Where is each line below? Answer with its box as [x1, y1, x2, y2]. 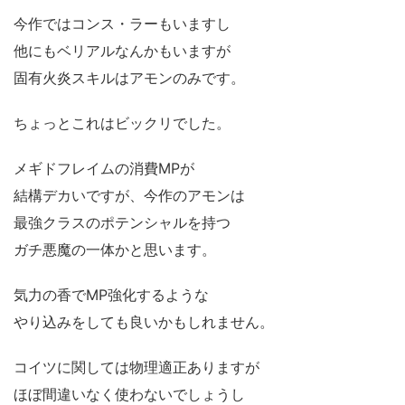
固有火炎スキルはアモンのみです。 [14, 68, 245, 87]
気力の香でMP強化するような [14, 285, 209, 304]
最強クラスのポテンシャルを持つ [14, 212, 231, 231]
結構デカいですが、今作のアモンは [14, 185, 245, 204]
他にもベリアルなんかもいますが [14, 41, 231, 60]
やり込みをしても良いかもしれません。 [14, 312, 274, 331]
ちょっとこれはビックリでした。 [14, 113, 231, 132]
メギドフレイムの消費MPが [14, 158, 194, 177]
